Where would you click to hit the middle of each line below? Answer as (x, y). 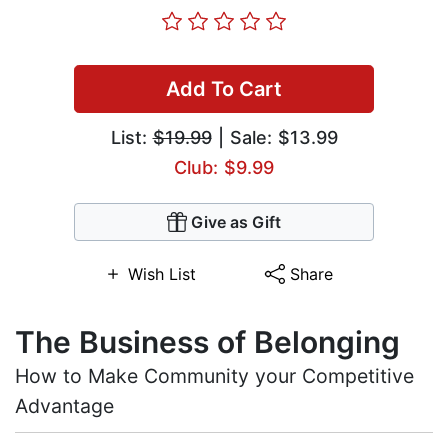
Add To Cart (224, 89)
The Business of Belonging (207, 342)
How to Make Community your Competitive (214, 376)
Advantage (64, 406)
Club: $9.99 (224, 168)
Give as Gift (236, 222)
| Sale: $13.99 (274, 138)
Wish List (161, 274)
